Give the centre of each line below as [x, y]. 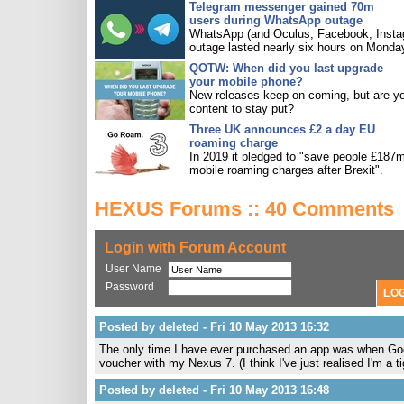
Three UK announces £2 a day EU [282, 129]
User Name [133, 269]
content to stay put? [242, 109]
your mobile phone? [246, 82]
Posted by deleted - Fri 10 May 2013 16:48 [214, 390]
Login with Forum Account [195, 248]
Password [130, 287]
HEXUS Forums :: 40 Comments [244, 209]
